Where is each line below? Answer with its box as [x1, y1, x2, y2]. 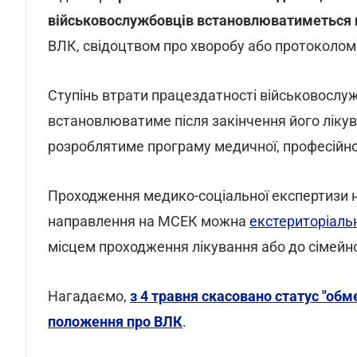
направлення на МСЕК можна [48, 213, 249, 229]
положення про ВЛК [48, 313, 182, 330]
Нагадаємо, [48, 288, 130, 304]
